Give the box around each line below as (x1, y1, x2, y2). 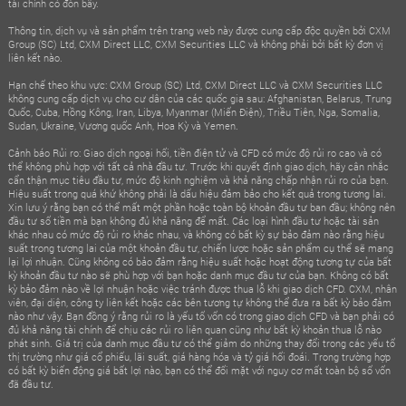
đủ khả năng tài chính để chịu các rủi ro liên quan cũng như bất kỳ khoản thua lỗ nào (7, 322, 382, 336)
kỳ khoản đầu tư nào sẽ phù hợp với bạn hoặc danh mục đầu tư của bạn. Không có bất (7, 267, 389, 282)
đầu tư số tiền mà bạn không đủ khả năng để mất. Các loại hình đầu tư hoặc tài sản (7, 213, 379, 227)
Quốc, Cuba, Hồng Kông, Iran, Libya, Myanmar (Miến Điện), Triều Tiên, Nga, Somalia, (7, 104, 380, 119)
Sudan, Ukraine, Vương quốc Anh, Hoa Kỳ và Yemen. (7, 118, 238, 132)
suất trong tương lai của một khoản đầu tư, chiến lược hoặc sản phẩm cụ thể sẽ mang (7, 240, 393, 255)
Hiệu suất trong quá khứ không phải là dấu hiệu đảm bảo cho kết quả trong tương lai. (7, 186, 386, 200)
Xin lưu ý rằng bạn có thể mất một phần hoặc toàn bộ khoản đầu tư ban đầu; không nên (7, 199, 395, 214)
